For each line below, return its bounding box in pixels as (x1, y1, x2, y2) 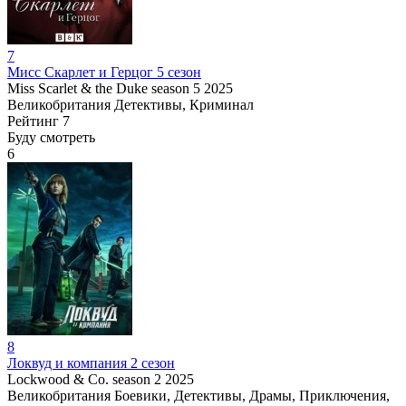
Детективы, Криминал (114, 96, 254, 112)
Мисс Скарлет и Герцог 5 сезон (7, 63, 201, 80)
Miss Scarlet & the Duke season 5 (7, 80, 200, 96)
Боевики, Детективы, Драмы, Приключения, (114, 387, 390, 403)
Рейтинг (7, 112, 59, 129)
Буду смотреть (7, 129, 95, 145)
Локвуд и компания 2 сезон (7, 354, 175, 371)
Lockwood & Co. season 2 (7, 371, 161, 387)
